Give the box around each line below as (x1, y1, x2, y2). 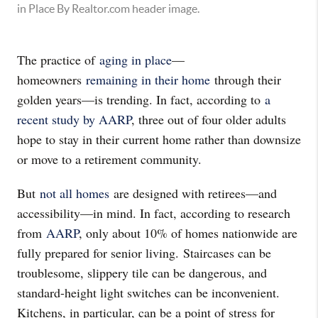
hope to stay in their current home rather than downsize (17, 131, 301, 148)
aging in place (99, 51, 172, 68)
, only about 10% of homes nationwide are (79, 224, 297, 241)
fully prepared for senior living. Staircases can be (17, 244, 271, 261)
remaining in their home (86, 71, 210, 88)
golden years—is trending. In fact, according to (17, 91, 265, 108)
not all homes (40, 185, 109, 202)
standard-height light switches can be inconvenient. (17, 284, 280, 301)
